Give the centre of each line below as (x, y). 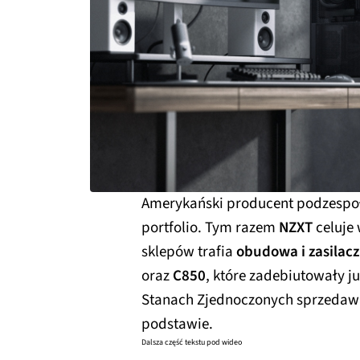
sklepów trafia (189, 252)
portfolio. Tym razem (210, 227)
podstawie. (177, 324)
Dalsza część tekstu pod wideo (192, 342)
